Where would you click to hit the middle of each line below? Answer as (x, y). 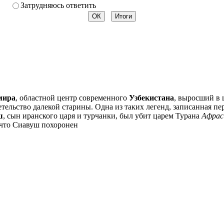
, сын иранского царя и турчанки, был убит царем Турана (102, 115)
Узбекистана (151, 97)
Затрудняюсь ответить (58, 5)
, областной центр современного (72, 97)
